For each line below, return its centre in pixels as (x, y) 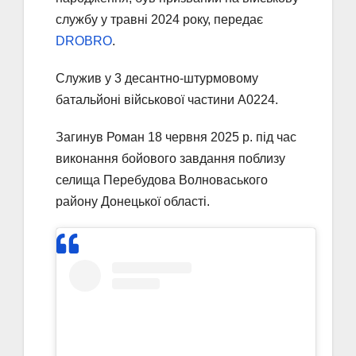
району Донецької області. (133, 201)
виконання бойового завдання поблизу (170, 158)
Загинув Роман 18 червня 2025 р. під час (176, 137)
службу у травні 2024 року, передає (159, 19)
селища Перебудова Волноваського (162, 180)
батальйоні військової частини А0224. (167, 99)
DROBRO (84, 41)
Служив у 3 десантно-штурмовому (157, 78)
